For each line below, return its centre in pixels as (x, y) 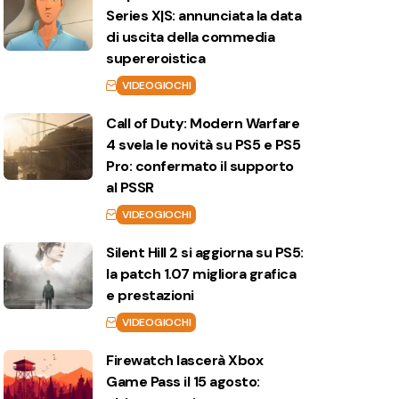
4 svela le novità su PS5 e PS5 (204, 145)
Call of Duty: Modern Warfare (203, 124)
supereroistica (156, 59)
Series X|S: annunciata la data (204, 16)
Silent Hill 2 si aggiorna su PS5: (205, 253)
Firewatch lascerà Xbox (185, 361)
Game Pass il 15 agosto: (183, 382)
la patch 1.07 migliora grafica (201, 274)
